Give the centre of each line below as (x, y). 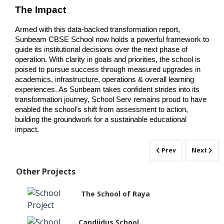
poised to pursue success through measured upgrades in (108, 70)
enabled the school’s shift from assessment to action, (101, 110)
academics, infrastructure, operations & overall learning (104, 80)
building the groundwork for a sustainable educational (101, 120)
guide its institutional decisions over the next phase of (101, 50)
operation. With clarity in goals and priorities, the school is (108, 60)
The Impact (40, 10)
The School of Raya (116, 193)
